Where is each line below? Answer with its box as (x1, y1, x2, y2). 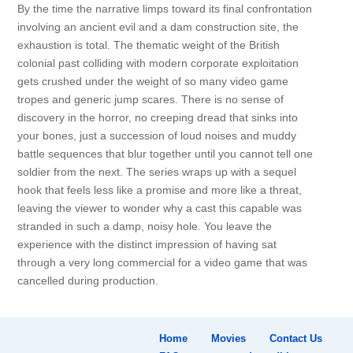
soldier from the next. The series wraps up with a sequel (17, 165, 296, 178)
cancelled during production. (17, 274, 158, 287)
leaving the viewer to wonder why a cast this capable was (17, 202, 302, 214)
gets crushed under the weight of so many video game (17, 75, 288, 87)
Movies (210, 333, 246, 344)
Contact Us (269, 333, 322, 344)
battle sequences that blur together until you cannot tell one (17, 147, 313, 160)
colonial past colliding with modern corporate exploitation (17, 57, 299, 69)
